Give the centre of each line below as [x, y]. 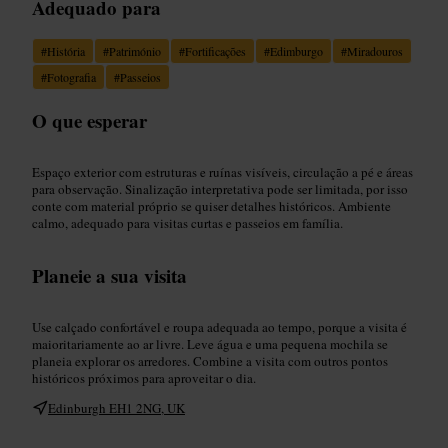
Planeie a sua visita [109, 275]
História [66, 50]
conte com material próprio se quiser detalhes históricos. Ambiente [211, 205]
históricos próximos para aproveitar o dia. [144, 377]
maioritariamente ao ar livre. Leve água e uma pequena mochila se [210, 343]
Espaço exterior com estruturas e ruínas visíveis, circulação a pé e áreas [222, 171]
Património [135, 50]
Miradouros [375, 50]
